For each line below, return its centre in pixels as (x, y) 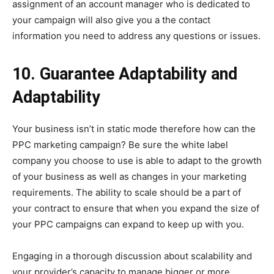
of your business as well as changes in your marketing (129, 177)
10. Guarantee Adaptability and (125, 74)
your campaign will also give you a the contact (111, 20)
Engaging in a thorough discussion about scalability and (132, 256)
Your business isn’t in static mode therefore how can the (134, 129)
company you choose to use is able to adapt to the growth (137, 161)
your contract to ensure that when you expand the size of (136, 209)
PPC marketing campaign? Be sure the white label (120, 145)
